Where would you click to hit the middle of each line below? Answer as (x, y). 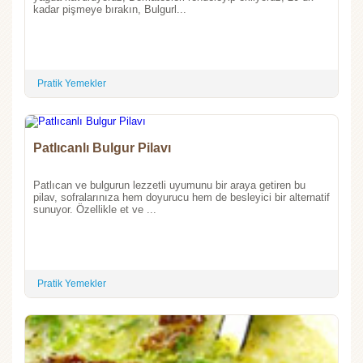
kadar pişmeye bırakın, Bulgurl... (110, 9)
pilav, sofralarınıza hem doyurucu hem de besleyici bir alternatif (181, 197)
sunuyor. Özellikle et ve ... (95, 209)
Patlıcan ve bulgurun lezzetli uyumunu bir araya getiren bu (169, 185)
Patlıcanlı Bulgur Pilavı (102, 147)
